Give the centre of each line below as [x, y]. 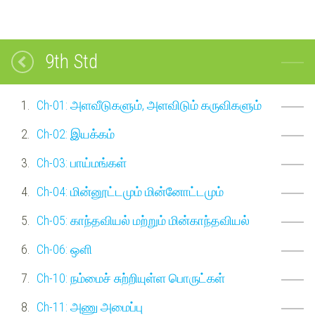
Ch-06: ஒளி [64, 249]
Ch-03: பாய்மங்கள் [82, 163]
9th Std [71, 62]
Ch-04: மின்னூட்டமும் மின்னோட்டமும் [130, 192]
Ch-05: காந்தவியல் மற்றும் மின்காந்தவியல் [143, 220]
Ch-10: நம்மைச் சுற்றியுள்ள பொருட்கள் [131, 278]
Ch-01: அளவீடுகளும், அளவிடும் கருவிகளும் [149, 105]
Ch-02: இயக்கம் [76, 134]
